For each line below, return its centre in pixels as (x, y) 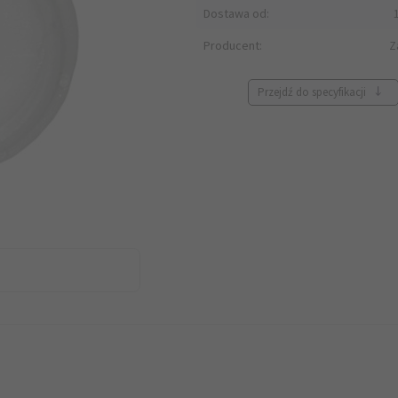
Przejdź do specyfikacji (314, 92)
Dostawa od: (236, 13)
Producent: (233, 45)
